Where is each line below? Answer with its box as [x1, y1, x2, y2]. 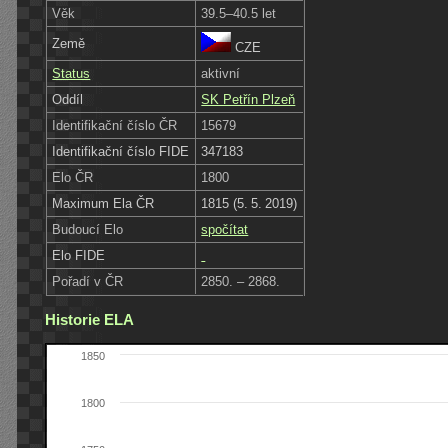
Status [52, 65, 91, 81]
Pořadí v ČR [52, 273, 124, 289]
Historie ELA [45, 310, 134, 328]
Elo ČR [52, 169, 94, 185]
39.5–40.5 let [201, 5, 277, 21]
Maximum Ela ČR [52, 195, 155, 211]
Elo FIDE [52, 247, 106, 263]
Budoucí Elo [52, 221, 124, 237]
